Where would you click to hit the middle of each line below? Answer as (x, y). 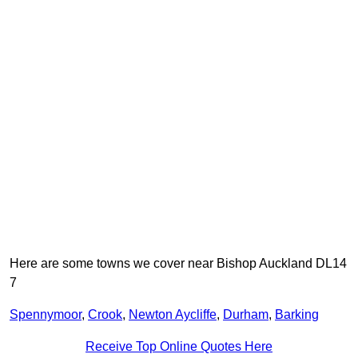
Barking (297, 315)
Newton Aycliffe (173, 315)
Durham (246, 315)
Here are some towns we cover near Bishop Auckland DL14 (178, 264)
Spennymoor (46, 315)
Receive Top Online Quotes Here (179, 347)
